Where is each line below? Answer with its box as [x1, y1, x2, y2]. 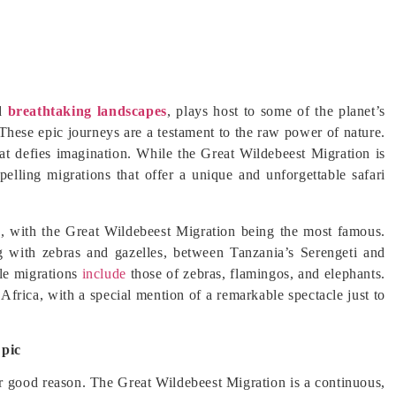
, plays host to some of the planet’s [166, 103, 385, 118]
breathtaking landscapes [7, 103, 167, 118]
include [81, 266, 126, 281]
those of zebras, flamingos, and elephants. [126, 266, 385, 281]
